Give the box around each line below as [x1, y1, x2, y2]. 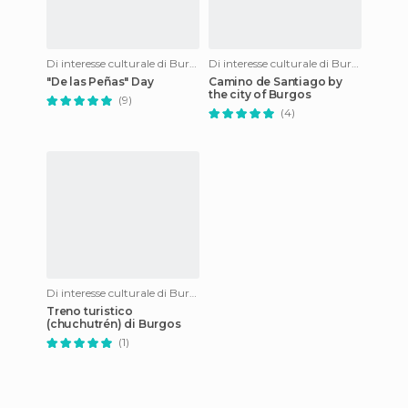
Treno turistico [46, 304, 133, 318]
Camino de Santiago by [209, 75, 342, 88]
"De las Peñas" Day [46, 75, 154, 88]
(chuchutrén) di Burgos [46, 317, 181, 331]
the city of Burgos [209, 87, 311, 101]
